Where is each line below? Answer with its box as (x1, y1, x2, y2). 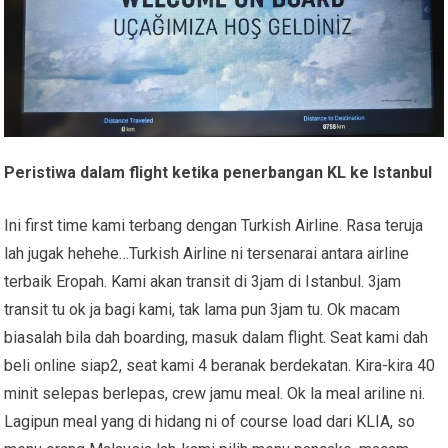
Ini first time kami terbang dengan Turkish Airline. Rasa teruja (4, 216, 424, 236)
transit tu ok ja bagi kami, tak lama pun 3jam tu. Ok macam (4, 300, 401, 320)
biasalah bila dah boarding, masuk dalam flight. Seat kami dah (4, 328, 429, 348)
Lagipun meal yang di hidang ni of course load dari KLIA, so (4, 412, 416, 432)
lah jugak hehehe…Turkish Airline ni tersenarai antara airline (4, 244, 410, 264)
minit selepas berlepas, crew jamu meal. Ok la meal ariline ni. (4, 384, 426, 404)
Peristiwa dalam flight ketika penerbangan (4, 163, 324, 183)
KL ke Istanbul (327, 163, 433, 183)
